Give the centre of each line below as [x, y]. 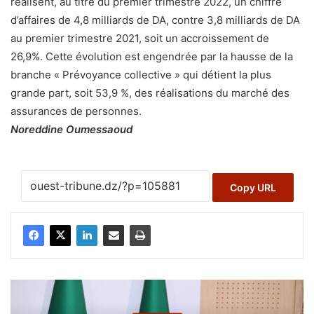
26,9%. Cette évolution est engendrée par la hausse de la [152, 57]
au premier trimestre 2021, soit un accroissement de [140, 39]
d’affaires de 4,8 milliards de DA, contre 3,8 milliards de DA [155, 20]
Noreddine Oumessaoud [71, 130]
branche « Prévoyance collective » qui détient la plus [141, 75]
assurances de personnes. [76, 111]
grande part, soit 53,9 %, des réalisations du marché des [150, 93]
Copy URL [253, 187]
